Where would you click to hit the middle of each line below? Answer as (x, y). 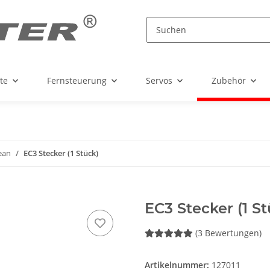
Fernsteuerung (77, 81)
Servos (159, 81)
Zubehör (229, 81)
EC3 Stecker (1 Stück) (61, 153)
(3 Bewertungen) (228, 233)
